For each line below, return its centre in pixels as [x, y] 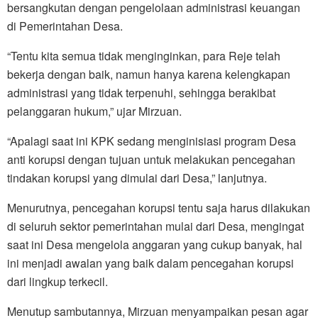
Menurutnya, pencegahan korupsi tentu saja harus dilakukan [159, 208]
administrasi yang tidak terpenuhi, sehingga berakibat [141, 93]
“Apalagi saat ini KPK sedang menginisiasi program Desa [152, 141]
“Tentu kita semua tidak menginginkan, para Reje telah [144, 56]
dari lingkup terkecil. [57, 282]
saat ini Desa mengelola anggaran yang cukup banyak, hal [155, 245]
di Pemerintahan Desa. [65, 26]
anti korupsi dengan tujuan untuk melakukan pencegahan [151, 160]
